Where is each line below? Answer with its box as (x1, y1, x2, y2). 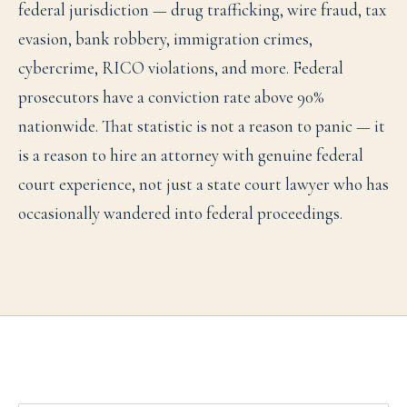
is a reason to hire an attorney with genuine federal (18, 144, 363, 165)
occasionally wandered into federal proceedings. (18, 203, 342, 223)
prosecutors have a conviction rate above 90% (18, 86, 324, 107)
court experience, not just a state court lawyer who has (18, 174, 389, 194)
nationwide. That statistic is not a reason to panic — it (18, 115, 385, 136)
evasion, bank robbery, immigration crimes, (18, 28, 313, 49)
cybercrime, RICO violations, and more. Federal (18, 57, 343, 78)
